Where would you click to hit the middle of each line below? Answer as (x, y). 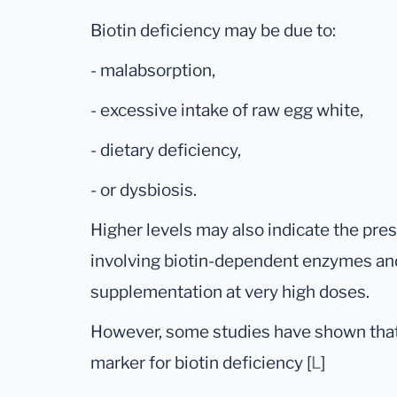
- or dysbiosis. (145, 191)
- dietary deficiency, (166, 151)
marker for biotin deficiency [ (201, 363)
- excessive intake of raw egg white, (227, 111)
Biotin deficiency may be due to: (215, 31)
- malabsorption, (153, 71)
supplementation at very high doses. (232, 292)
